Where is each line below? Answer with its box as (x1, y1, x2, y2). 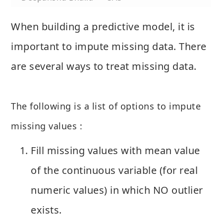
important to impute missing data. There (11, 39, 207, 53)
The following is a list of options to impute (11, 100, 201, 112)
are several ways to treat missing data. (11, 59, 197, 73)
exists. (31, 203, 62, 217)
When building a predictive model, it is (11, 19, 195, 33)
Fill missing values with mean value (31, 143, 200, 157)
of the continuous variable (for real (31, 163, 198, 177)
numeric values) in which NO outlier (31, 183, 203, 197)
